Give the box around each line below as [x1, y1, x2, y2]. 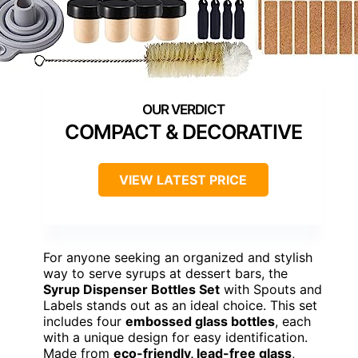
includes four [43, 312, 125, 329]
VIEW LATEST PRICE [119, 171, 247, 188]
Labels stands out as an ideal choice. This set [43, 296, 317, 313]
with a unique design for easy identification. [43, 328, 308, 345]
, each [275, 312, 311, 329]
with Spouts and [220, 280, 322, 297]
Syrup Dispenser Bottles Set [43, 280, 220, 297]
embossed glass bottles [125, 312, 275, 329]
